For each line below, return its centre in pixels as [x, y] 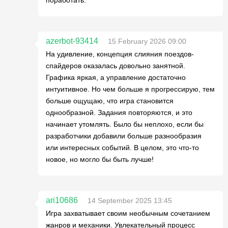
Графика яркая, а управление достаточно [116, 77]
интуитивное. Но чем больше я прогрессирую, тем [130, 89]
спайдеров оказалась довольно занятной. [116, 66]
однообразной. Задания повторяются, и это [119, 112]
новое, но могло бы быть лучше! [100, 159]
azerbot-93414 [72, 41]
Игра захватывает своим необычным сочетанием [128, 213]
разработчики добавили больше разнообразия [124, 136]
